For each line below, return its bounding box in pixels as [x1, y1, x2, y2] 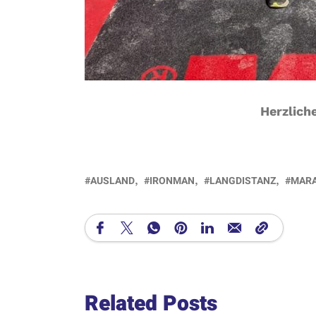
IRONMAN [150, 174, 195, 188]
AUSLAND [90, 174, 135, 188]
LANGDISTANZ [209, 174, 276, 188]
